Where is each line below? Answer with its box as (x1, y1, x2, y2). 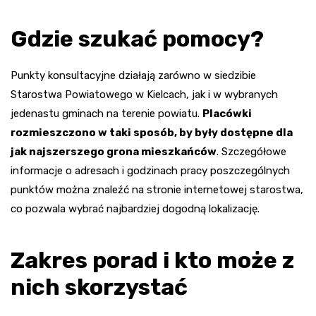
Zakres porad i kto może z (11, 246, 294, 274)
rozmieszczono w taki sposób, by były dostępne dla (11, 126, 293, 139)
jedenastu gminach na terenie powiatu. (11, 107, 202, 120)
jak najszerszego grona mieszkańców (11, 145, 217, 158)
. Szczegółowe (217, 145, 286, 158)
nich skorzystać (11, 273, 188, 300)
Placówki (202, 107, 252, 120)
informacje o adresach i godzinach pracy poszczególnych (11, 164, 290, 177)
